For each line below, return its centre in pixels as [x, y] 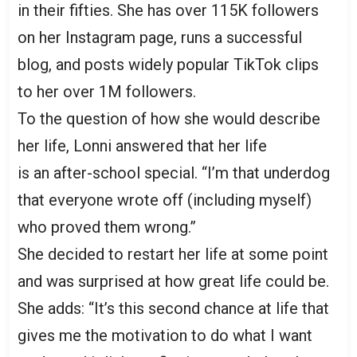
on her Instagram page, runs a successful [160, 38]
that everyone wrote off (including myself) [165, 200]
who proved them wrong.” [107, 228]
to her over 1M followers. [107, 92]
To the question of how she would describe [169, 119]
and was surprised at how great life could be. [173, 282]
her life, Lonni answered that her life [142, 146]
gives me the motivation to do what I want [165, 336]
